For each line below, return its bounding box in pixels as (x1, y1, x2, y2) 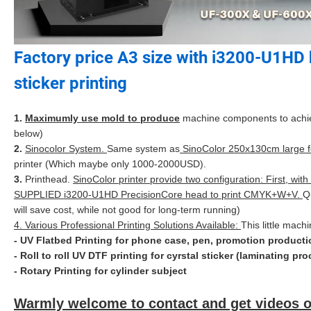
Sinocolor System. (25, 143, 107, 155)
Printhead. (25, 174, 73, 185)
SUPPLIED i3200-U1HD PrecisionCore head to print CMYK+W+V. (14, 189, 303, 201)
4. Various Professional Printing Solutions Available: (14, 219, 241, 231)
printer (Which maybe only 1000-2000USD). (14, 158, 206, 170)
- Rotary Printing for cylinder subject (14, 265, 187, 277)
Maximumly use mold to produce (25, 112, 180, 124)
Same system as (107, 143, 180, 155)
